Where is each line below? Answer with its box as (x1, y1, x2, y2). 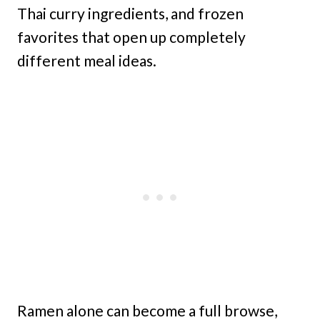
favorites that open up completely (17, 28, 246, 46)
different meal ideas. (17, 51, 156, 70)
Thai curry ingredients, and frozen (17, 4, 244, 23)
